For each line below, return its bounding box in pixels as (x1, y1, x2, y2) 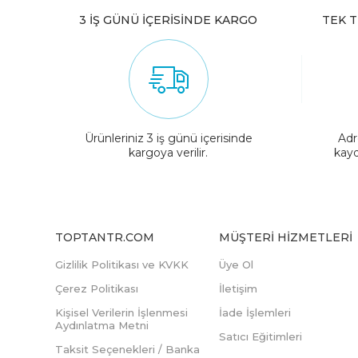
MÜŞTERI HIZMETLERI (219, 230, 352, 245)
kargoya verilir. (129, 145, 209, 161)
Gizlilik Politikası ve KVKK (55, 258, 189, 272)
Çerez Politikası (55, 282, 138, 296)
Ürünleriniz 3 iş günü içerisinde (84, 131, 253, 146)
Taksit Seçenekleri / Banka (55, 343, 200, 356)
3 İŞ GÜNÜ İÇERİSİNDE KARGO (79, 13, 258, 28)
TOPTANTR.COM (55, 230, 154, 245)
